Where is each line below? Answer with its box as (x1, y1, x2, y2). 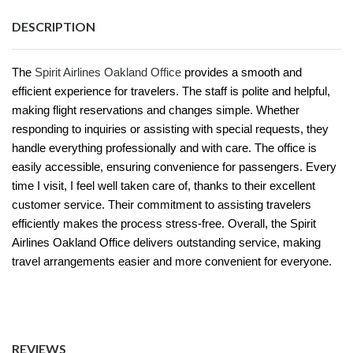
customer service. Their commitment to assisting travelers (12, 198, 311, 211)
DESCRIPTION (12, 18, 95, 34)
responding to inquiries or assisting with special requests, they (12, 122, 329, 136)
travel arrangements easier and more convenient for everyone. (12, 255, 332, 268)
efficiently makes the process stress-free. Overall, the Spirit (12, 217, 316, 230)
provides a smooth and (181, 65, 302, 79)
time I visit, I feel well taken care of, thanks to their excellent (12, 179, 315, 192)
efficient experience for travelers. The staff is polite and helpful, (12, 84, 330, 98)
